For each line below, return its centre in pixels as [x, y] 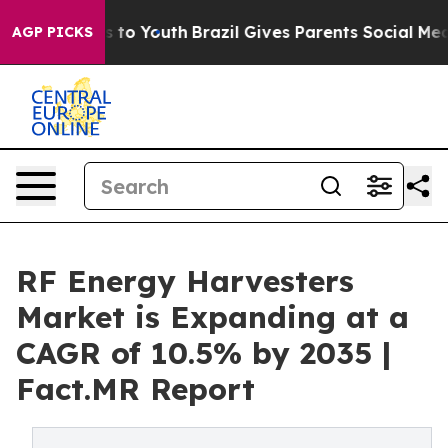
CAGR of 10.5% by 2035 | [203, 353]
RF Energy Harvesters [185, 281]
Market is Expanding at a [212, 317]
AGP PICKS [52, 32]
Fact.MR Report [135, 389]
